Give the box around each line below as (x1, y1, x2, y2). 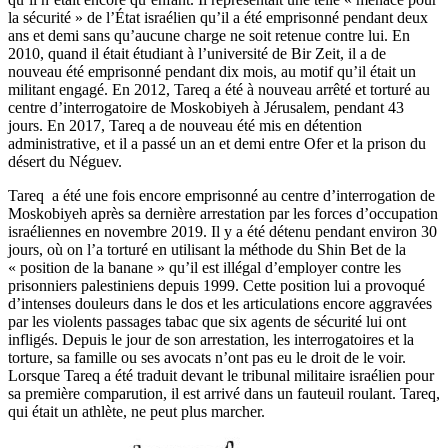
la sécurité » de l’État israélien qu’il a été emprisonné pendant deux (8, 8, 428, 26)
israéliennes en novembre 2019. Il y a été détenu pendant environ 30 (8, 222, 437, 240)
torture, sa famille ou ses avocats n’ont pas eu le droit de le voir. (8, 348, 406, 366)
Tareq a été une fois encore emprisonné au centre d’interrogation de (8, 186, 435, 204)
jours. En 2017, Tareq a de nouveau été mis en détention (8, 116, 362, 134)
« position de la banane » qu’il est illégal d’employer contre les (8, 258, 401, 276)
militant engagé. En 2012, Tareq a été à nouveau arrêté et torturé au (8, 80, 430, 98)
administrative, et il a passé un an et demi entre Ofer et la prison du (8, 134, 426, 152)
